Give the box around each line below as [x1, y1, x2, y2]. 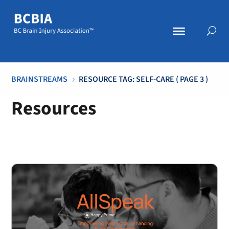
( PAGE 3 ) [174, 73, 209, 85]
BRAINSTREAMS [11, 73, 68, 85]
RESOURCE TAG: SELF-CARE [79, 73, 175, 85]
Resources [11, 95, 97, 122]
